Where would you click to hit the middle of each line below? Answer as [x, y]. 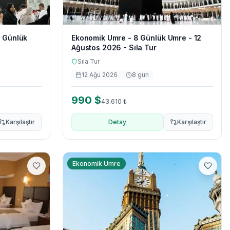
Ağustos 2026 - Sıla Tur [114, 47]
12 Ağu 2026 [100, 75]
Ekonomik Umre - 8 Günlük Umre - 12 [137, 38]
